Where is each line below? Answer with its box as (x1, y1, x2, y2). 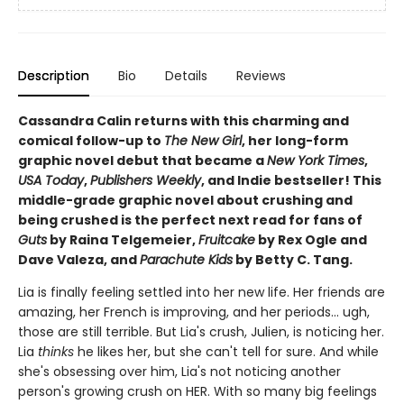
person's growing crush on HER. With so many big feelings (18, 382, 377, 400)
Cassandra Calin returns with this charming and (18, 112, 349, 130)
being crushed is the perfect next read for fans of (18, 211, 363, 229)
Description (18, 67, 89, 85)
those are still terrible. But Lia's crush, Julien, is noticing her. (18, 323, 384, 341)
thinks (38, 343, 74, 361)
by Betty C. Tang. (233, 251, 353, 269)
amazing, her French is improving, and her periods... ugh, (18, 303, 370, 321)
